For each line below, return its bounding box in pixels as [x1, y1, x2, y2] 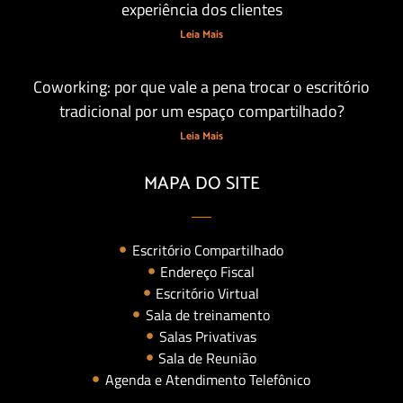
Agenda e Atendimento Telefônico [104, 368, 310, 390]
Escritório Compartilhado [131, 238, 283, 261]
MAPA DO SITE [143, 168, 260, 199]
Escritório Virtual [156, 282, 260, 304]
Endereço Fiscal [160, 260, 255, 282]
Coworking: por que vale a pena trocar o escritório [33, 74, 370, 99]
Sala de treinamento [145, 303, 270, 326]
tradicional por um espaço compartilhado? [58, 98, 345, 123]
